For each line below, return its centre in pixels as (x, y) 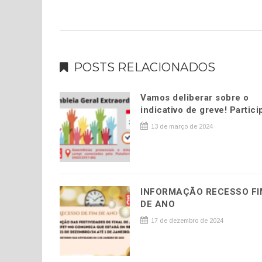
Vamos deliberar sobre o (195, 97)
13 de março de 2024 (181, 126)
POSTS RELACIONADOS (144, 67)
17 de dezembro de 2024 (187, 220)
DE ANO (158, 204)
